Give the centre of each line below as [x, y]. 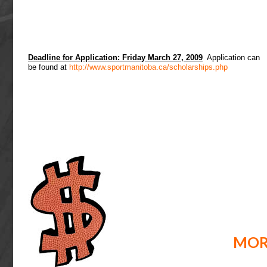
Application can [231, 58]
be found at [49, 67]
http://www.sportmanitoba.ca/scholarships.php [148, 67]
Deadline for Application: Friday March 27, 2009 [115, 58]
